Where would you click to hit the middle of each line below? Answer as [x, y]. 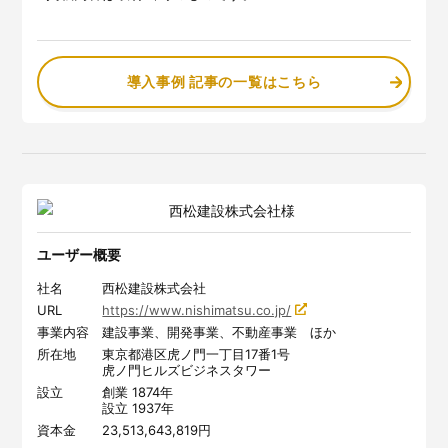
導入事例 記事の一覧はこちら [224, 81]
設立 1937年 [138, 407]
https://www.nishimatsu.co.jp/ [197, 309]
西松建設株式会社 [154, 287]
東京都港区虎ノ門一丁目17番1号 [196, 353]
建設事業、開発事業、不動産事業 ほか [219, 331]
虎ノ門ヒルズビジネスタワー [187, 369]
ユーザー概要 [79, 254]
